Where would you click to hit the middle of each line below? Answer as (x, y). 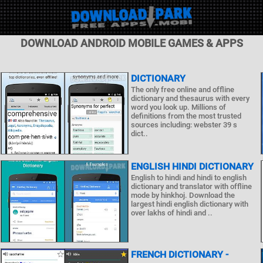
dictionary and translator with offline (191, 186)
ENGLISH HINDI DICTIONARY (192, 166)
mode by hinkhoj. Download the (183, 195)
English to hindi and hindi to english (188, 178)
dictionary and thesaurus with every (190, 98)
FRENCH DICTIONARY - (179, 254)
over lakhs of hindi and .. (171, 213)
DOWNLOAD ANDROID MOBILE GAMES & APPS (131, 43)
